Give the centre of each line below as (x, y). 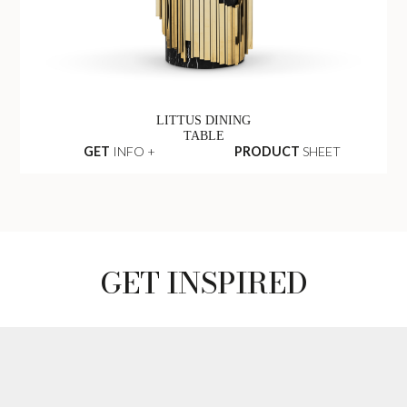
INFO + (132, 152)
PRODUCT (268, 152)
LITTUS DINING (203, 119)
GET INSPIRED (203, 283)
